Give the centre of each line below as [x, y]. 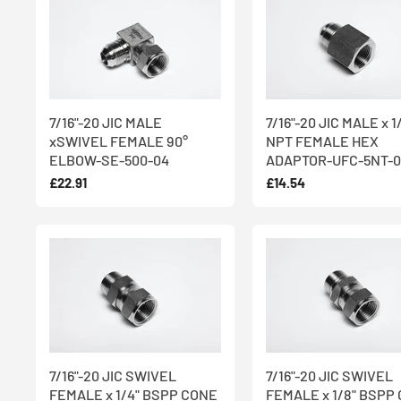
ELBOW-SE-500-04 [109, 160]
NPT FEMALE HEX [322, 141]
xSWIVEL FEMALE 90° [119, 141]
